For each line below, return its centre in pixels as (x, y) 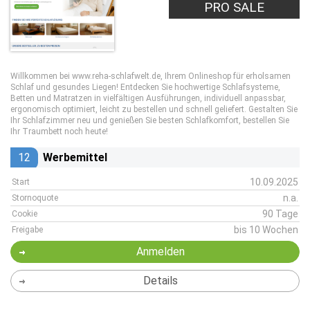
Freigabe (27, 230)
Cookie (25, 214)
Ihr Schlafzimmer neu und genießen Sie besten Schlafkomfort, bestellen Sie (150, 120)
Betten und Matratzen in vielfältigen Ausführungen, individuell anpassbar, (148, 98)
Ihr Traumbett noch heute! (59, 131)
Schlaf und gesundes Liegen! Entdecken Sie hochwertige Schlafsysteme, (145, 87)
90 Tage (280, 214)
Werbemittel (75, 157)
